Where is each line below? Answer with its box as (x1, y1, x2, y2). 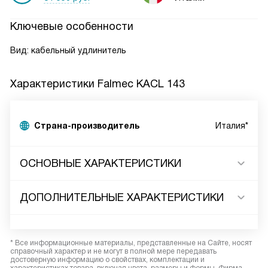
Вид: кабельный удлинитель (10, 45, 126, 55)
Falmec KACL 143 (98, 78, 185, 90)
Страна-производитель (34, 121, 139, 130)
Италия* (215, 121, 248, 130)
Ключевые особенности (10, 20, 133, 32)
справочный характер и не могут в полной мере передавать (10, 247, 217, 255)
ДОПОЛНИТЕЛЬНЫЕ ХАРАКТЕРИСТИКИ (20, 191, 224, 203)
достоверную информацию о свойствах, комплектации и (10, 255, 205, 264)
